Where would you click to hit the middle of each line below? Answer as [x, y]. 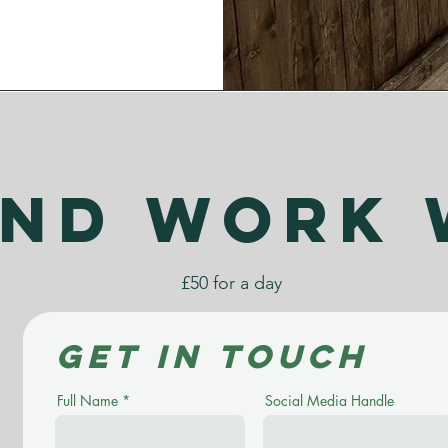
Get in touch [212, 356]
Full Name [87, 400]
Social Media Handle [329, 400]
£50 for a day [231, 283]
